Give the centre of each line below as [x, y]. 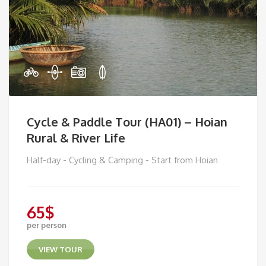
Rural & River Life [76, 137]
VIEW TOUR [60, 249]
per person [47, 225]
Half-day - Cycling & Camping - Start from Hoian [122, 160]
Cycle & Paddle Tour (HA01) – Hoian [127, 121]
